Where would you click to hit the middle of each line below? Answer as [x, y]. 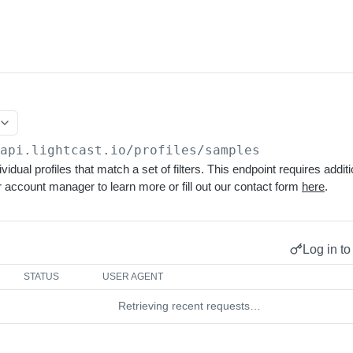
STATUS [42, 277]
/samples [229, 150]
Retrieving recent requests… [189, 306]
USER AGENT [133, 277]
